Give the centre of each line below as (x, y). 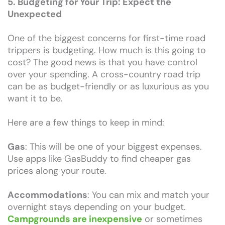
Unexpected (35, 14)
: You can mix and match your (148, 195)
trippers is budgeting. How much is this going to (107, 50)
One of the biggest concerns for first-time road (106, 38)
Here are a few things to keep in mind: (86, 123)
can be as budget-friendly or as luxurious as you (108, 87)
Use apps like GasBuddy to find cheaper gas (99, 159)
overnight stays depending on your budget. (97, 207)
